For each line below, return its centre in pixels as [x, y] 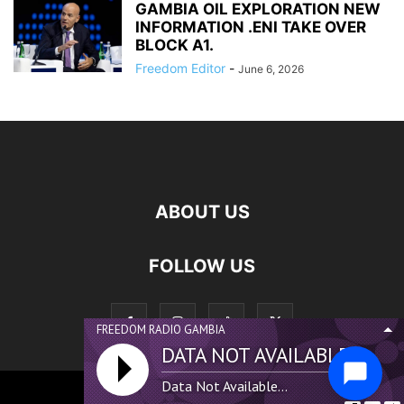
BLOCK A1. [174, 46]
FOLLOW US [202, 266]
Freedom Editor [180, 69]
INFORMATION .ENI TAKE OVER [251, 28]
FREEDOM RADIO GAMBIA [161, 330]
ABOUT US [202, 212]
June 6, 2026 [271, 69]
